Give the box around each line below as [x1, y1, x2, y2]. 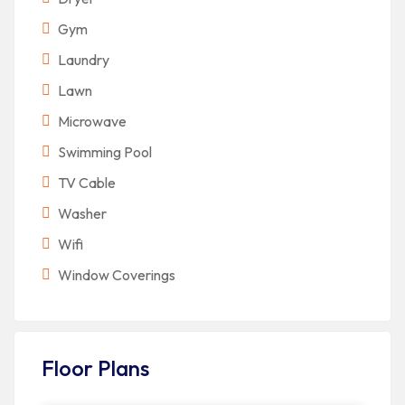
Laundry [58, 51, 109, 69]
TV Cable [58, 174, 116, 192]
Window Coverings [58, 266, 175, 284]
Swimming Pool [58, 143, 152, 161]
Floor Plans [42, 354, 149, 381]
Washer [58, 204, 107, 222]
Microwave [58, 112, 127, 130]
